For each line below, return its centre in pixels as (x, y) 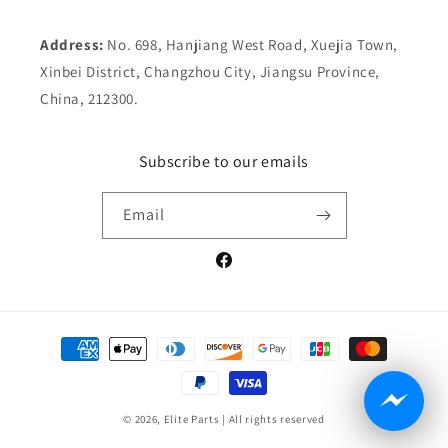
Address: (74, 45)
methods (63, 367)
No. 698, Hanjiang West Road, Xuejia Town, (253, 45)
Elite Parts (191, 419)
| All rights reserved (273, 419)
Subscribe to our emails (224, 162)
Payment (63, 340)
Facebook (244, 270)
